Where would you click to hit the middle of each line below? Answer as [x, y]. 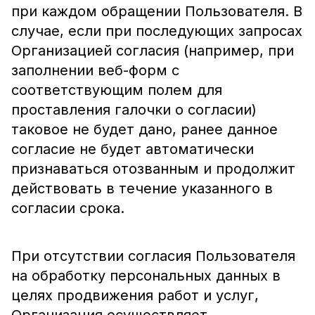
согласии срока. [68, 208]
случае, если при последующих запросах [157, 31]
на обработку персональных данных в [146, 276]
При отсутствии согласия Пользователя [153, 256]
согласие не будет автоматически [133, 149]
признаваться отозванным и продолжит [153, 169]
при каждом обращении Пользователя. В [157, 11]
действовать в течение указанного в [142, 188]
